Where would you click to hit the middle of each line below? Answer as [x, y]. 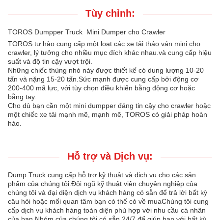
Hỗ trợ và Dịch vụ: [110, 156]
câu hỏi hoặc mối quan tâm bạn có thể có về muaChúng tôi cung [108, 202]
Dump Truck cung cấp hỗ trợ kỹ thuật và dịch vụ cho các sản [102, 175]
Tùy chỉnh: [110, 14]
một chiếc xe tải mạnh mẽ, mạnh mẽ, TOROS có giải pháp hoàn [108, 115]
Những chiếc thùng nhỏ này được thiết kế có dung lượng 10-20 [106, 70]
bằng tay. [22, 97]
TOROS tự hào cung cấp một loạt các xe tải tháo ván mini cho [104, 44]
